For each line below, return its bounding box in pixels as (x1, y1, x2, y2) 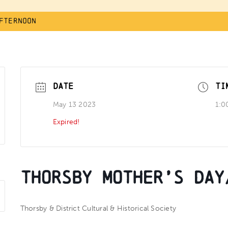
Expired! (52, 117, 80, 126)
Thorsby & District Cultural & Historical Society (20, 204, 177, 213)
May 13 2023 (52, 100, 96, 109)
